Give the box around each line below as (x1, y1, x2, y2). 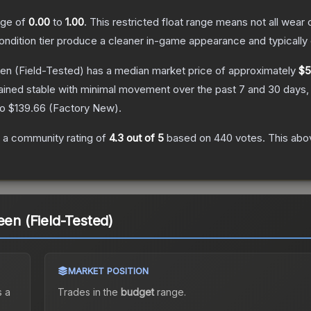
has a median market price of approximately (84, 64, 299, 78)
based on (164, 131, 214, 145)
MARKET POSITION (67, 265, 149, 277)
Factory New (53, 101, 115, 115)
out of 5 (124, 131, 164, 145)
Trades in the (57, 286, 121, 299)
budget (120, 286, 154, 299)
